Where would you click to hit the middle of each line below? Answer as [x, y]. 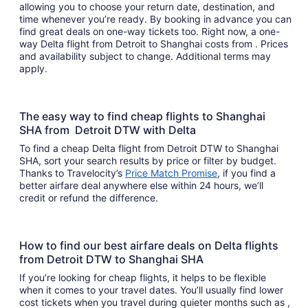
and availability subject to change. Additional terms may [145, 56]
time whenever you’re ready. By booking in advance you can [155, 19]
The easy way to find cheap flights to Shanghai [142, 116]
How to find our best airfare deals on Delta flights [149, 245]
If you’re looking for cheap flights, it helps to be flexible [143, 277]
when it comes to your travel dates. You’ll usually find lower [151, 290]
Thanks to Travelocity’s [72, 173]
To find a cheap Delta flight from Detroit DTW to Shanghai [149, 148]
